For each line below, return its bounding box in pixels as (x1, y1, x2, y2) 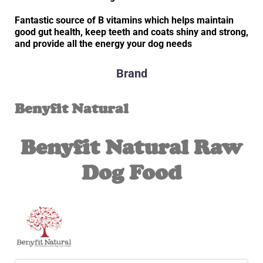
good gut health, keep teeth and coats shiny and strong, (15, 26, 248, 38)
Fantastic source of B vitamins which (15, 15, 169, 26)
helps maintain (171, 15, 234, 26)
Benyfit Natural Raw (21, 135, 242, 160)
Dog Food (82, 160, 181, 186)
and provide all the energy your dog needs (15, 38, 192, 49)
